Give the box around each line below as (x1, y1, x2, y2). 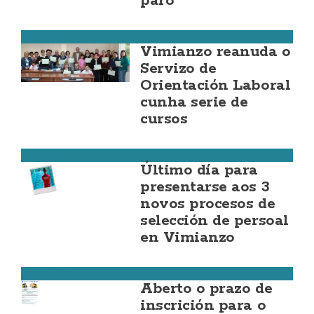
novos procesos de (140, 194, 275, 214)
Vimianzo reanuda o (140, 42, 291, 62)
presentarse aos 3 (140, 177, 270, 197)
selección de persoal (140, 211, 289, 231)
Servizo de (140, 59, 217, 78)
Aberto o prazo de (140, 279, 273, 299)
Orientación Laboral (140, 76, 291, 95)
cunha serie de (140, 93, 248, 112)
